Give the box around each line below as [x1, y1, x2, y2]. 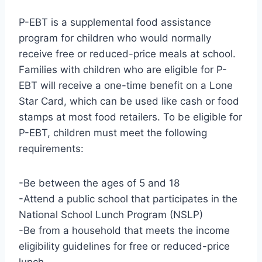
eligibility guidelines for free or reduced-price [19, 240, 230, 252]
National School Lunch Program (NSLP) [19, 208, 203, 220]
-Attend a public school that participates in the [19, 192, 237, 205]
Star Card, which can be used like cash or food [19, 95, 239, 107]
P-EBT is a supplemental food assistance [19, 16, 211, 28]
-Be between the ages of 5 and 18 [19, 177, 180, 189]
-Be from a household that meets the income [19, 224, 230, 236]
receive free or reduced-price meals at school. [19, 47, 236, 60]
